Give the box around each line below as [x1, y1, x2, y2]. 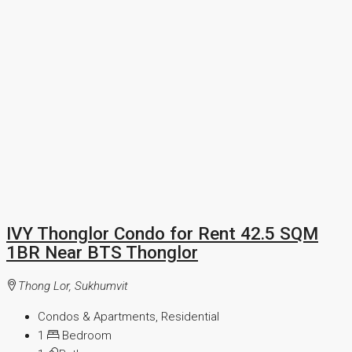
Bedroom [59, 328, 112, 343]
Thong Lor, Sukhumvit [18, 278, 128, 293]
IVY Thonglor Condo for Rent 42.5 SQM [6, 223, 318, 244]
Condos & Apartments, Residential [38, 309, 219, 324]
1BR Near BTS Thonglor [6, 242, 198, 263]
